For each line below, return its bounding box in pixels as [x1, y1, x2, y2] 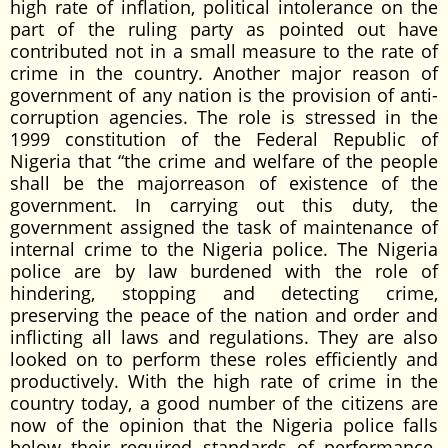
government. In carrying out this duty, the [10, 193, 438, 217]
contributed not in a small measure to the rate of [10, 39, 438, 63]
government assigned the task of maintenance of [10, 215, 438, 239]
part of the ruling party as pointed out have [10, 17, 438, 41]
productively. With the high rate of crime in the [10, 369, 438, 393]
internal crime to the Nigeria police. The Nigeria [10, 237, 438, 261]
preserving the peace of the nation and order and [10, 303, 438, 327]
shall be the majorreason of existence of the [10, 171, 438, 195]
